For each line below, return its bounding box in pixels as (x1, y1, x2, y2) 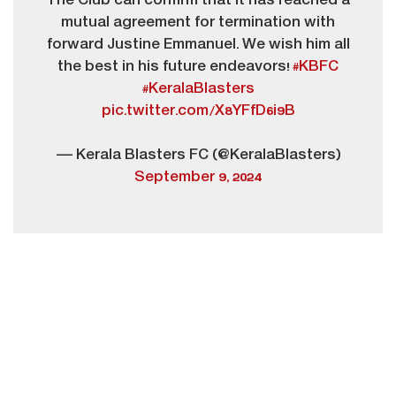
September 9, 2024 (134, 169, 262, 186)
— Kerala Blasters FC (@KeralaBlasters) (56, 147, 340, 164)
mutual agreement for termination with (61, 14, 335, 31)
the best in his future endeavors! (57, 58, 293, 75)
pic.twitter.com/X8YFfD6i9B (101, 103, 295, 119)
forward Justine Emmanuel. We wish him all (46, 36, 350, 53)
